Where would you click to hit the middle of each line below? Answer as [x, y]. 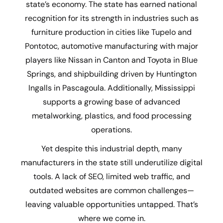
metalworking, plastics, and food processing [111, 116]
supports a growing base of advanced [111, 102]
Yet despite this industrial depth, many [111, 149]
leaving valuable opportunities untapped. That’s [111, 204]
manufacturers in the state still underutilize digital [111, 163]
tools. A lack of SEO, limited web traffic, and [111, 176]
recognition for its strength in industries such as [111, 18]
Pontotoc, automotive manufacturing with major [111, 46]
